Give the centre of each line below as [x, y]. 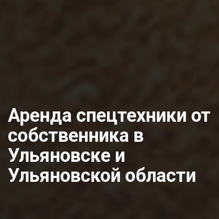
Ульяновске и [66, 155]
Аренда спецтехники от [109, 115]
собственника [71, 135]
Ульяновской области [102, 175]
